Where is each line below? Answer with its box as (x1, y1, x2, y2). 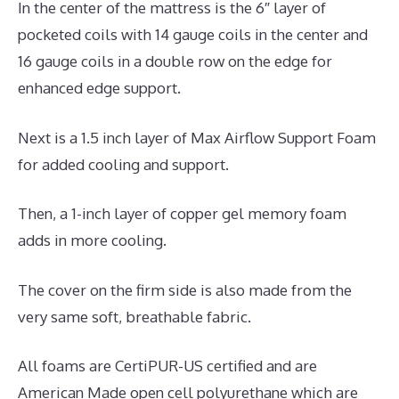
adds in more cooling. (18, 231, 167, 250)
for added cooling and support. (18, 154, 229, 174)
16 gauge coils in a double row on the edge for (18, 52, 332, 71)
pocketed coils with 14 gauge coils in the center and (18, 25, 368, 45)
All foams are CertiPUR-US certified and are (18, 356, 317, 376)
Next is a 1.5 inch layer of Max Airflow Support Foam (18, 127, 376, 147)
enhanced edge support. (18, 78, 181, 98)
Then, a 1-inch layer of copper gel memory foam (18, 204, 346, 224)
